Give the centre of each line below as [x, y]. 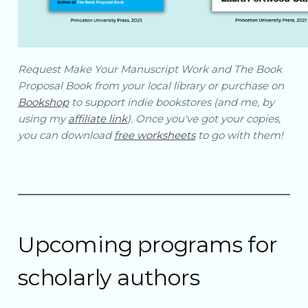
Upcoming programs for [148, 244]
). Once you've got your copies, [204, 119]
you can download [66, 135]
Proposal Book [55, 86]
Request [41, 69]
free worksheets [155, 135]
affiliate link [98, 119]
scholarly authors [109, 277]
